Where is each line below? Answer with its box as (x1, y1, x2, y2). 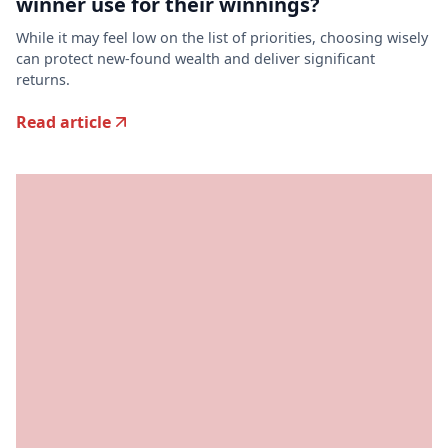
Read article (16, 110, 111, 133)
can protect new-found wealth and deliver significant (16, 48, 375, 68)
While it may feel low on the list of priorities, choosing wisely (16, 27, 428, 47)
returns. (16, 69, 70, 89)
